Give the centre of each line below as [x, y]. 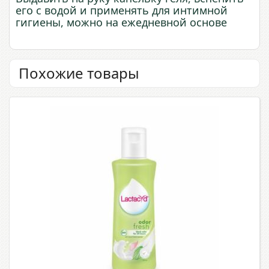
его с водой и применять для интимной [122, 11]
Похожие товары [79, 73]
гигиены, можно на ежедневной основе [121, 23]
